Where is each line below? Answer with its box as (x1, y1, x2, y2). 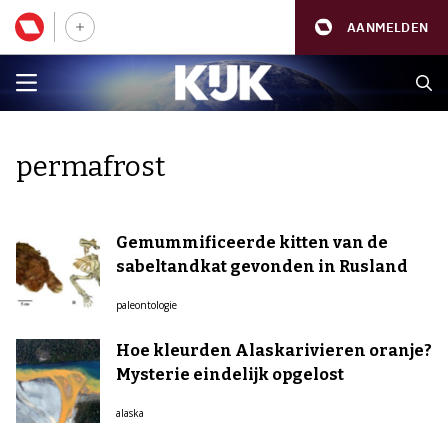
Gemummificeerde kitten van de (116, 233, 388, 252)
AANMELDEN (347, 18, 428, 36)
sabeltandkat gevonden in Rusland (116, 257, 408, 276)
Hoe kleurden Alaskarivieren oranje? (116, 341, 432, 360)
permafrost (16, 150, 165, 183)
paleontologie (116, 298, 177, 312)
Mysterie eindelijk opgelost (116, 365, 344, 384)
